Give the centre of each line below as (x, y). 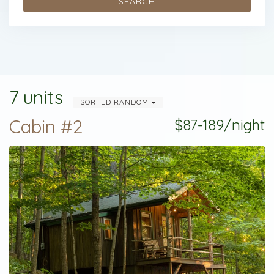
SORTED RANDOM (116, 102)
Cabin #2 (46, 127)
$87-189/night (220, 125)
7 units (36, 97)
